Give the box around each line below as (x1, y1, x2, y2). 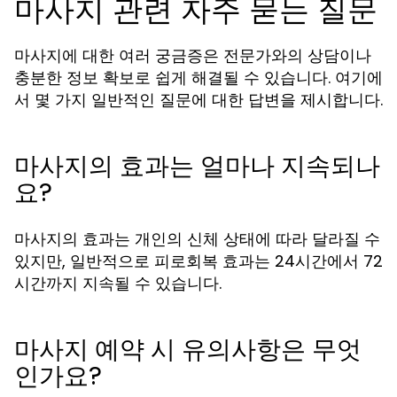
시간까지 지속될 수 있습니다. (14, 272, 222, 294)
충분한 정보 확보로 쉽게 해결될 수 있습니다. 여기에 (14, 66, 383, 89)
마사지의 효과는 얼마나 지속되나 (14, 149, 380, 183)
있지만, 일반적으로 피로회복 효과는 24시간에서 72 (14, 250, 383, 272)
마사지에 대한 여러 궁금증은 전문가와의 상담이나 (14, 44, 371, 66)
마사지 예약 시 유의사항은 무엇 (14, 332, 362, 367)
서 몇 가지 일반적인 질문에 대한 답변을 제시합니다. (14, 89, 383, 111)
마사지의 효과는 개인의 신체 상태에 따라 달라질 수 (14, 228, 380, 250)
